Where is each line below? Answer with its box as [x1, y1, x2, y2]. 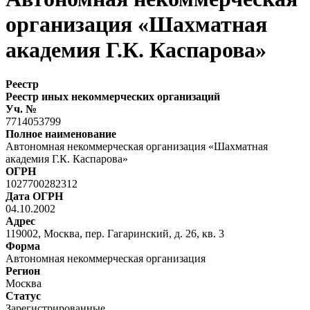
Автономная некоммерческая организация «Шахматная [6, 140, 268, 152]
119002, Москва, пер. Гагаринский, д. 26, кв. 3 [6, 227, 224, 239]
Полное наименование [6, 127, 116, 140]
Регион [6, 264, 40, 277]
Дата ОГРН [6, 190, 63, 202]
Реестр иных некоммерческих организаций [6, 90, 220, 102]
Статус [6, 289, 41, 302]
